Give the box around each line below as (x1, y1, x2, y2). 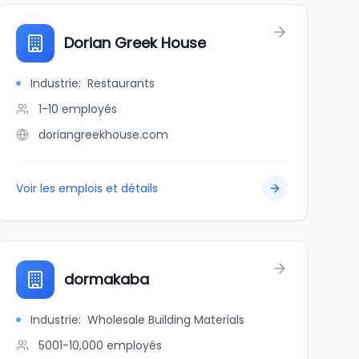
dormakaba (63, 269, 149, 289)
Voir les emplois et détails (15, 180, 158, 196)
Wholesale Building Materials (87, 312, 244, 328)
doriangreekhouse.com (38, 127, 168, 143)
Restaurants (87, 75, 155, 91)
